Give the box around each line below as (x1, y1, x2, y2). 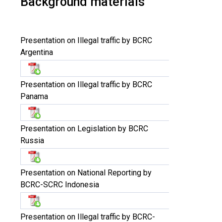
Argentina (20, 48, 53, 57)
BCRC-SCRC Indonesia (20, 180, 99, 189)
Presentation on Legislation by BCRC (20, 124, 148, 133)
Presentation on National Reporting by (20, 168, 152, 177)
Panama (20, 92, 48, 101)
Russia (20, 136, 44, 145)
